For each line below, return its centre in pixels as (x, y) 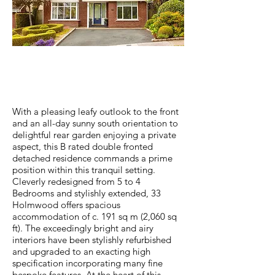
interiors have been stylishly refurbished (92, 240)
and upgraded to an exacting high (81, 251)
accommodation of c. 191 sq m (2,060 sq (95, 216)
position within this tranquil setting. (84, 170)
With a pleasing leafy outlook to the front (95, 111)
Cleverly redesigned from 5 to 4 (76, 181)
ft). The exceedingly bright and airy (83, 228)
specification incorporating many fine (87, 263)
